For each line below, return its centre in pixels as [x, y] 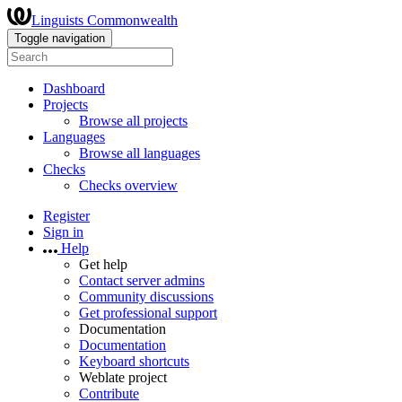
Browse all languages [140, 153]
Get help [103, 264]
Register [66, 216]
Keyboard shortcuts [134, 361]
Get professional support [148, 313]
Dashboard [74, 88]
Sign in [63, 232]
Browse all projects [133, 121]
